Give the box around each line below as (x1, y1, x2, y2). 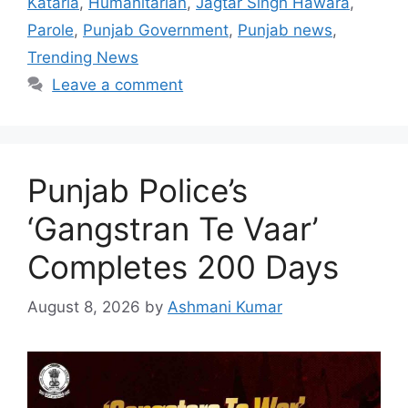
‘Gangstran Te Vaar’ (27, 209, 318, 248)
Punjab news (238, 20, 332, 39)
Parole (27, 20, 74, 39)
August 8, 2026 (27, 298, 140, 317)
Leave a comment (52, 75, 184, 94)
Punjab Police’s (27, 170, 248, 209)
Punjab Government (83, 20, 229, 39)
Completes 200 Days (27, 247, 339, 286)
